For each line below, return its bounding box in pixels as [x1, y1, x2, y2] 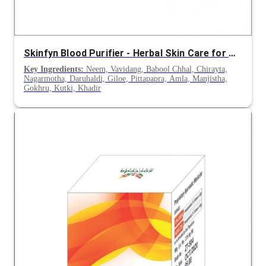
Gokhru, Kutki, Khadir [24, 84, 101, 93]
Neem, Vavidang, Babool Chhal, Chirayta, [84, 65, 227, 74]
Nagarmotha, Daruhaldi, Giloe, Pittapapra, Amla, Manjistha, [24, 74, 227, 84]
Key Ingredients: [24, 65, 84, 74]
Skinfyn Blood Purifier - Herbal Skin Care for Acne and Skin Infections [228, 47, 236, 59]
